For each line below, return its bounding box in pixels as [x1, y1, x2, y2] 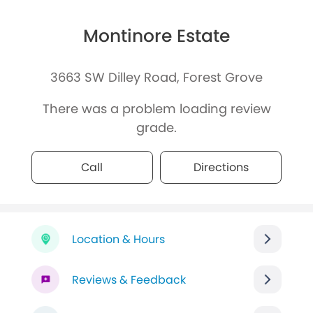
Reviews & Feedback [71, 271, 186, 288]
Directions [193, 159, 249, 176]
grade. [136, 119, 177, 137]
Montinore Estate [83, 24, 230, 49]
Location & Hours [71, 231, 165, 247]
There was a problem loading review [42, 100, 271, 118]
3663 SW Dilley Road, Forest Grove [50, 68, 263, 87]
